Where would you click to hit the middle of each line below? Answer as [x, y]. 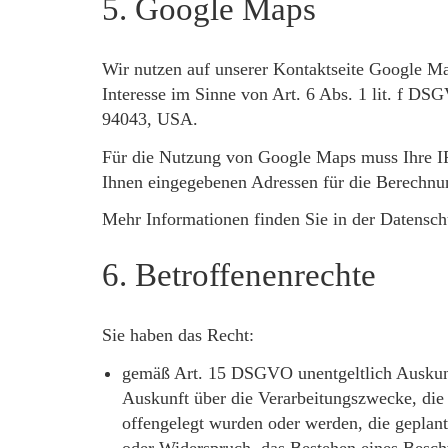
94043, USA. [150, 119]
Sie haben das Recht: [178, 335]
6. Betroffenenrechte [239, 275]
